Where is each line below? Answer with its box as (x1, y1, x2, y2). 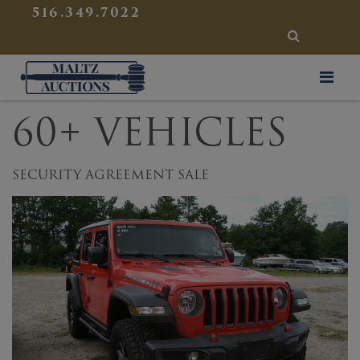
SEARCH (286, 25, 351, 45)
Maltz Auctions (144, 59, 243, 76)
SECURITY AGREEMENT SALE (12, 165, 209, 185)
